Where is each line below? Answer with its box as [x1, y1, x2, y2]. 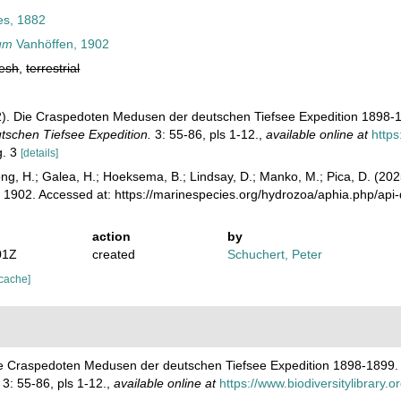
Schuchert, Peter [227, 247, 323, 261]
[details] [21, 147, 59, 159]
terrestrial [26, 61, 81, 75]
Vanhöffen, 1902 [13, 37, 110, 51]
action [91, 229, 131, 243]
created [91, 247, 135, 261]
